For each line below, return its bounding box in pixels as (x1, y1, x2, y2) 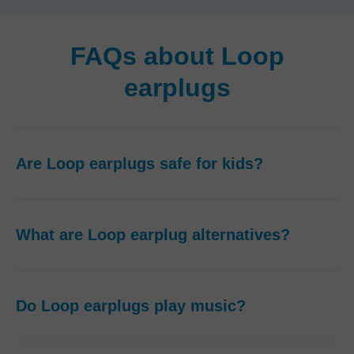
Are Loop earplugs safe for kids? (16, 155, 263, 172)
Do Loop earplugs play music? (16, 297, 246, 314)
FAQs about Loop (70, 42, 284, 70)
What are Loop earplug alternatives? (16, 226, 290, 243)
